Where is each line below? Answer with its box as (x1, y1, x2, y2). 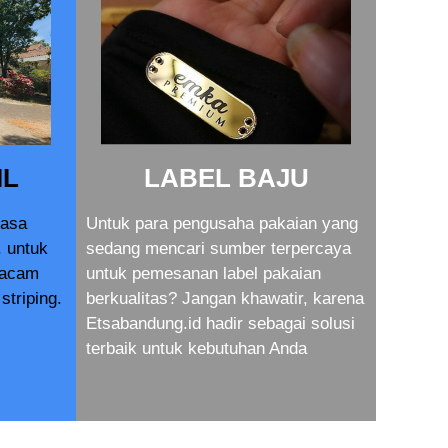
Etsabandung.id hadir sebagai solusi (86, 314, 355, 333)
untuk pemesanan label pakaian (86, 264, 321, 283)
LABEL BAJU (143, 163, 309, 193)
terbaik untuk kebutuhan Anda (86, 339, 307, 358)
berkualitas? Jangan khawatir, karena (86, 289, 364, 308)
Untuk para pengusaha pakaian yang (86, 214, 358, 233)
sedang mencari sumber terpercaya (86, 239, 351, 258)
